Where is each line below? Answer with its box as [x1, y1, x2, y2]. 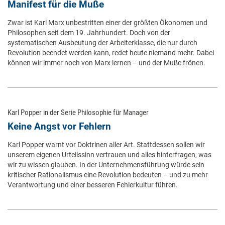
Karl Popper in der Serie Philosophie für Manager [8, 108, 149, 118]
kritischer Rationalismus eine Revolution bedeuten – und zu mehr [8, 171, 208, 179]
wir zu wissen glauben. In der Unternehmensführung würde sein [8, 161, 204, 169]
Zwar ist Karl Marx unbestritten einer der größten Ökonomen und [8, 19, 207, 27]
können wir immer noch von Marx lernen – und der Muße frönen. [8, 59, 205, 67]
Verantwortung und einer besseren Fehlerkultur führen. [8, 181, 178, 189]
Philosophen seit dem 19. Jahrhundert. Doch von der [8, 29, 170, 37]
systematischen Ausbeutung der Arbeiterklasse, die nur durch [8, 39, 197, 47]
